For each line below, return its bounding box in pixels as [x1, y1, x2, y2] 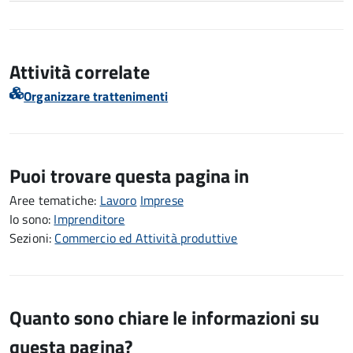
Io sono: [9, 210, 54, 229]
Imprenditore [54, 210, 125, 229]
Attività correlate [9, 58, 150, 86]
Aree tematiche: [9, 191, 100, 210]
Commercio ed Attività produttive [54, 229, 238, 247]
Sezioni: [9, 229, 55, 247]
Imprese [139, 191, 184, 210]
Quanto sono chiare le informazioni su [9, 303, 319, 332]
